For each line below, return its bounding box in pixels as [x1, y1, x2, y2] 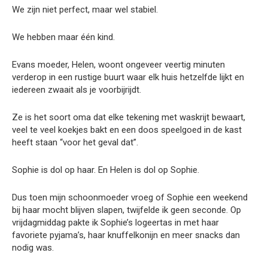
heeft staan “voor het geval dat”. [12, 136, 138, 148]
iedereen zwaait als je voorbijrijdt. [12, 84, 141, 95]
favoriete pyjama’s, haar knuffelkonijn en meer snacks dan [12, 229, 240, 240]
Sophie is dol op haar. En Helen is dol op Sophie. [12, 164, 199, 175]
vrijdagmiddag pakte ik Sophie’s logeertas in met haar [12, 217, 219, 228]
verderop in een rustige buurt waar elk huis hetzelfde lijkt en [12, 71, 244, 83]
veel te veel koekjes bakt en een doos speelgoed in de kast [12, 124, 242, 135]
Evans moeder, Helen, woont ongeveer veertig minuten [12, 59, 225, 70]
